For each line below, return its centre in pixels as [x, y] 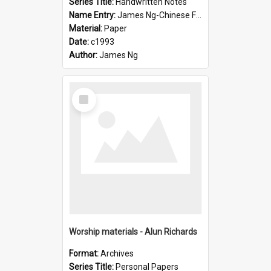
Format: [85, 253]
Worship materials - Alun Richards [133, 231]
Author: [84, 55]
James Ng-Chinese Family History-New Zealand [157, 15]
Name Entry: [93, 15]
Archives [117, 253]
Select [87, 92]
